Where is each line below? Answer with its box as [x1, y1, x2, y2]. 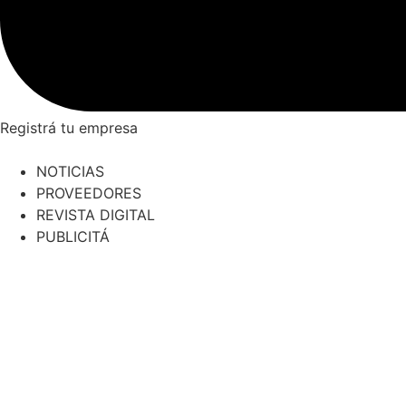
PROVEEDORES [36, 184, 141, 203]
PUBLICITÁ [36, 227, 110, 246]
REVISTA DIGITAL [36, 206, 155, 225]
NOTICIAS [36, 162, 104, 181]
